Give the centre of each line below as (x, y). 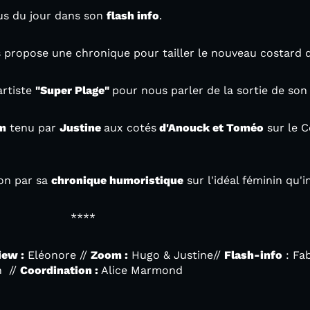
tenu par (33, 128)
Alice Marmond (140, 270)
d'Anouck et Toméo (210, 128)
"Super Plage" (74, 90)
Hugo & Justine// (176, 255)
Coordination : (59, 270)
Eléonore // (57, 255)
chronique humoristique (117, 180)
